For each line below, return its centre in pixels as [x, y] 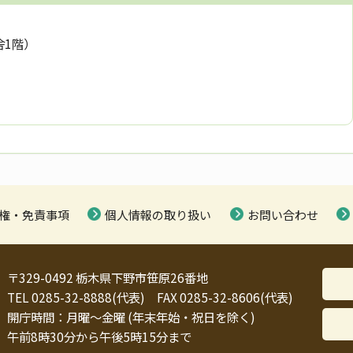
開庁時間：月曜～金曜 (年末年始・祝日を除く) [131, 317]
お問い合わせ [282, 215]
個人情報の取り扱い [158, 215]
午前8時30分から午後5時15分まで [99, 337]
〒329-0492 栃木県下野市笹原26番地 [108, 278]
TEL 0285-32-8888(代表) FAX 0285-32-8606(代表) [150, 297]
